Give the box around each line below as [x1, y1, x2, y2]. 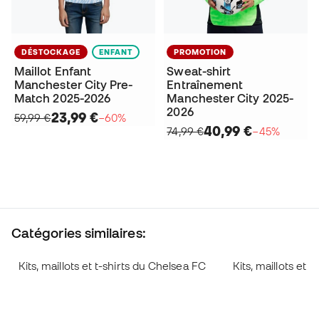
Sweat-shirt [167, 65, 231, 78]
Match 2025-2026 [14, 92, 111, 105]
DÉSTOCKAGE [21, 48, 80, 57]
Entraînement [167, 78, 244, 92]
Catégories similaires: [11, 225, 146, 241]
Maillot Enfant [14, 65, 92, 78]
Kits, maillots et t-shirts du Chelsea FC [18, 260, 206, 273]
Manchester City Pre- [14, 78, 133, 92]
